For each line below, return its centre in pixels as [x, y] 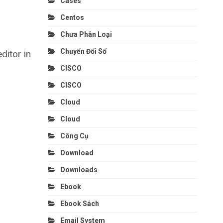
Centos [72, 17]
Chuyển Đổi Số [83, 51]
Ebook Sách [79, 203]
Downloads [79, 169]
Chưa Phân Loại [86, 34]
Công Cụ [74, 136]
